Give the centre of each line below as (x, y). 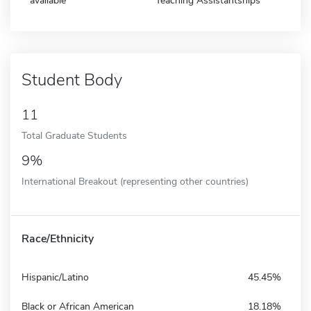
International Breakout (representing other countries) (135, 181)
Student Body (72, 79)
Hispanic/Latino (55, 277)
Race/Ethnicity (58, 238)
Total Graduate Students (74, 135)
